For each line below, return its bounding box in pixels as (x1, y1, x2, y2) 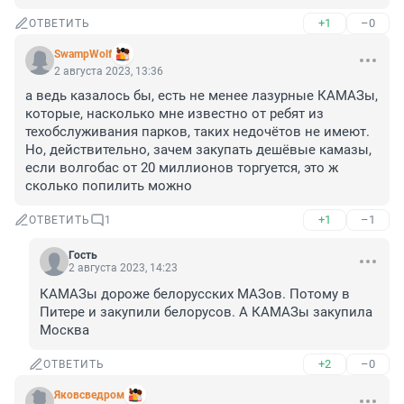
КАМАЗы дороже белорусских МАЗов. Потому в (40, 286, 350, 303)
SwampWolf (54, 48, 112, 61)
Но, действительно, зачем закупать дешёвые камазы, (25, 142, 372, 159)
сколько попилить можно (25, 178, 192, 195)
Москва (40, 322, 89, 339)
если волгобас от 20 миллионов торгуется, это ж (25, 160, 338, 177)
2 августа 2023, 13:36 (54, 65, 163, 78)
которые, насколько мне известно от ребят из (25, 106, 324, 123)
